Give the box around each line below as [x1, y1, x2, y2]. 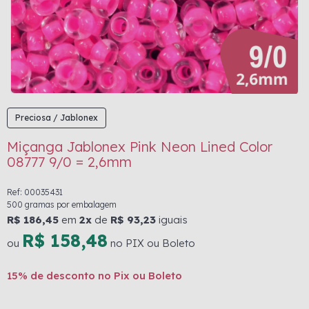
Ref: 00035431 [7, 187, 63, 197]
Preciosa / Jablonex [15, 112, 98, 123]
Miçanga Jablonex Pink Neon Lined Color [7, 138, 272, 155]
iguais [156, 213, 188, 226]
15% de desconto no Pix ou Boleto [7, 269, 182, 282]
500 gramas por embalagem [7, 199, 117, 210]
